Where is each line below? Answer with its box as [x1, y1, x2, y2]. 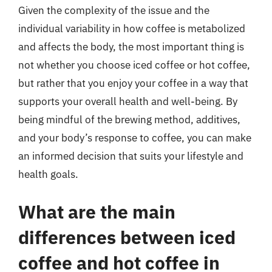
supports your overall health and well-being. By [18, 95, 237, 108]
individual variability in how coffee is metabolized [18, 22, 245, 35]
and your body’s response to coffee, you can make [18, 131, 251, 144]
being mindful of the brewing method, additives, [18, 113, 240, 126]
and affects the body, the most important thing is [18, 40, 244, 53]
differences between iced [18, 225, 236, 249]
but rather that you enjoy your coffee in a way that [18, 76, 248, 90]
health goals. [18, 168, 78, 181]
